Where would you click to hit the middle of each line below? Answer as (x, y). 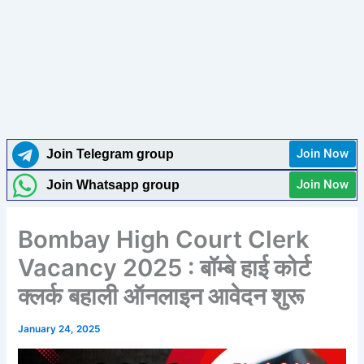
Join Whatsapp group (113, 185)
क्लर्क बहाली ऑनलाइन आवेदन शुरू (161, 296)
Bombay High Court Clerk (164, 239)
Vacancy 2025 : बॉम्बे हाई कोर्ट (165, 267)
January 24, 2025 (59, 329)
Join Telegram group (110, 154)
